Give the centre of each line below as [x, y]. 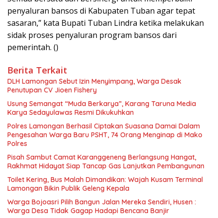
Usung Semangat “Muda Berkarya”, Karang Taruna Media [102, 104]
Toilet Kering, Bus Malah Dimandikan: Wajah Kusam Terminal [105, 180]
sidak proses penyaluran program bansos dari [92, 35]
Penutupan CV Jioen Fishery [52, 90]
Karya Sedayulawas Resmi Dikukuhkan [71, 113]
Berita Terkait [37, 70]
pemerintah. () [33, 47]
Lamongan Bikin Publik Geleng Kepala [68, 189]
